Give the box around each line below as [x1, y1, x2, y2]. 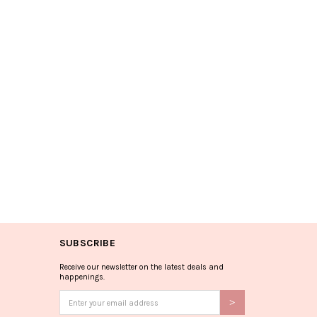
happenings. [59, 272, 105, 282]
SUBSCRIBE [59, 237, 116, 249]
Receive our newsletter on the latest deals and [59, 263, 224, 272]
